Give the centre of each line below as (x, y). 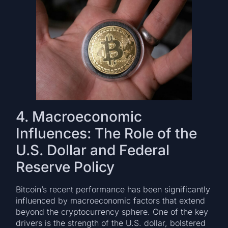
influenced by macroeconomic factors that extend (111, 201)
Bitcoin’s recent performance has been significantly (113, 190)
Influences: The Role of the (107, 134)
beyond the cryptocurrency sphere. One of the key (112, 212)
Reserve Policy (65, 167)
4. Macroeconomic (79, 117)
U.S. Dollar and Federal (93, 150)
